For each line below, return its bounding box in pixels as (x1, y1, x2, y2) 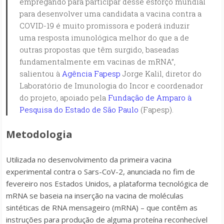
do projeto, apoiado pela (19, 92, 108, 102)
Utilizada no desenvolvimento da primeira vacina (6, 154, 171, 164)
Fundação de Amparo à (108, 92, 191, 102)
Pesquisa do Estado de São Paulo (19, 104, 138, 114)
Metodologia (6, 127, 72, 141)
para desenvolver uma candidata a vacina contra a (19, 8, 201, 18)
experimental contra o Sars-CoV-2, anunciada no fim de (6, 166, 195, 176)
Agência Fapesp (62, 68, 120, 78)
